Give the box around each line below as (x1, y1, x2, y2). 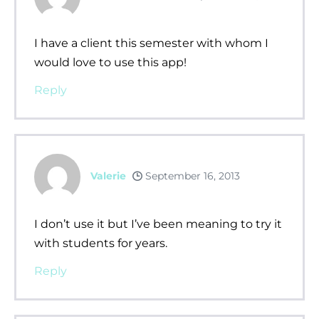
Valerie (90, 169, 126, 182)
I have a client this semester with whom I (34, 36, 268, 50)
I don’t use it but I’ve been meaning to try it (34, 216, 282, 231)
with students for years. (34, 236, 167, 250)
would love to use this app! (34, 55, 187, 69)
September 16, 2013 (142, 169, 240, 182)
